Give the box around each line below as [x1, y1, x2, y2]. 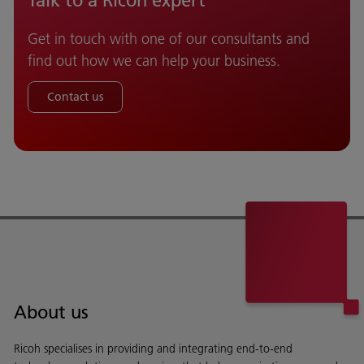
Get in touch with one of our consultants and [28, 29, 310, 49]
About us [14, 301, 89, 324]
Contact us [47, 89, 103, 105]
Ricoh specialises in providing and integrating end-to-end [14, 341, 292, 357]
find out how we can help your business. [28, 51, 280, 71]
